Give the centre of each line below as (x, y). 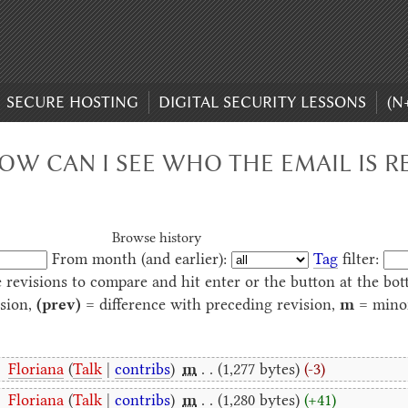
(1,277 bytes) (259, 368)
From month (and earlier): (139, 258)
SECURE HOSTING (72, 102)
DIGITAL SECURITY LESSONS (263, 102)
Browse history (156, 237)
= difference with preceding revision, (210, 304)
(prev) (58, 304)
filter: (358, 258)
